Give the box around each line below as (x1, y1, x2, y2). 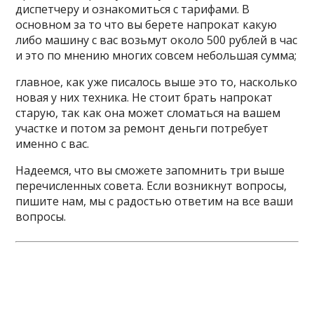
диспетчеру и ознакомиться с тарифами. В (15, 1, 250, 17)
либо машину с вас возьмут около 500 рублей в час (15, 32, 298, 48)
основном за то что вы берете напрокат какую (15, 17, 278, 32)
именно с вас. (15, 136, 90, 151)
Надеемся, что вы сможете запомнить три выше (15, 163, 285, 178)
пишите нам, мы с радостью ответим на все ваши (15, 193, 294, 209)
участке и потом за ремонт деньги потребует (15, 121, 269, 136)
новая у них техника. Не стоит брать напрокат (15, 90, 273, 105)
